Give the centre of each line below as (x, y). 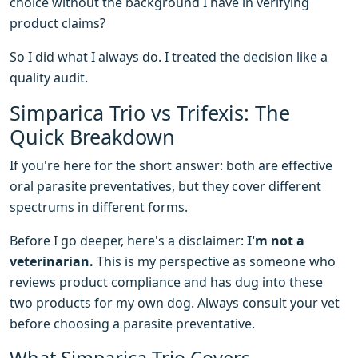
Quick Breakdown (92, 137)
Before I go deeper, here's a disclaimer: (128, 241)
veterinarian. (52, 262)
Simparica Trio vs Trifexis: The (150, 113)
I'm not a (276, 241)
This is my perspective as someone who (215, 262)
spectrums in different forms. (99, 207)
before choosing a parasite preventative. (132, 324)
